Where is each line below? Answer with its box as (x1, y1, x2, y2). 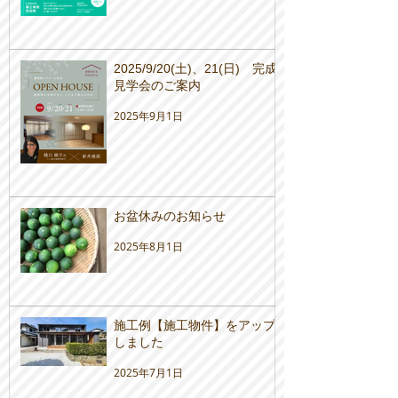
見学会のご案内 (114, 77, 201, 92)
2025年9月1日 (114, 107, 183, 123)
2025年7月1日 (114, 364, 183, 379)
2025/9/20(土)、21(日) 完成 (114, 60, 277, 76)
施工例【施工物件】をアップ (114, 317, 275, 332)
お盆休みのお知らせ (114, 208, 226, 223)
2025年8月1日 (114, 238, 183, 253)
